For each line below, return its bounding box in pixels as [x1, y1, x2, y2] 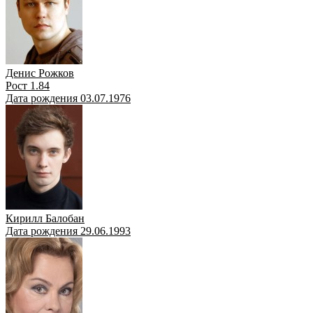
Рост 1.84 [6, 79, 50, 92]
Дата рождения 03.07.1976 [6, 92, 131, 104]
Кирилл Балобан [6, 212, 85, 224]
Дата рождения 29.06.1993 [6, 224, 131, 237]
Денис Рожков [6, 66, 74, 79]
